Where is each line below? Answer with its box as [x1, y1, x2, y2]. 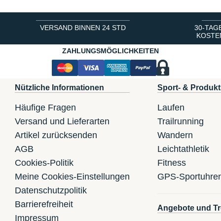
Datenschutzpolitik [15, 185, 87, 196]
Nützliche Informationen [15, 83, 104, 92]
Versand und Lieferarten [15, 116, 110, 127]
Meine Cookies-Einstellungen [15, 172, 130, 182]
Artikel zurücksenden [15, 130, 97, 141]
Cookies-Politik [15, 158, 74, 168]
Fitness [157, 158, 186, 168]
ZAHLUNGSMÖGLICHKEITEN [62, 47, 159, 55]
